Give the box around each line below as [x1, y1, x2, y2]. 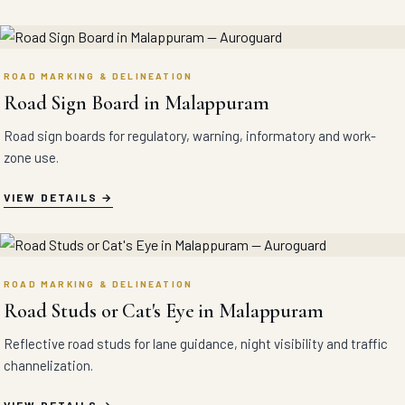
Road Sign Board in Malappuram [4, 91, 269, 115]
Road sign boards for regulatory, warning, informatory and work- [4, 127, 376, 144]
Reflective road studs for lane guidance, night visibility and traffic [4, 335, 388, 352]
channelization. [4, 357, 93, 373]
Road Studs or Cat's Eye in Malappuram [4, 299, 324, 323]
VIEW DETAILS [4, 191, 98, 203]
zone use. [4, 149, 59, 165]
